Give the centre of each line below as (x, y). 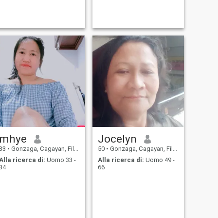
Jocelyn (117, 139)
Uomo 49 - (159, 160)
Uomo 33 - (60, 160)
